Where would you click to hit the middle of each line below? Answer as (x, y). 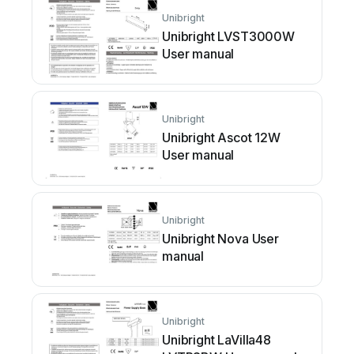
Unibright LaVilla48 (217, 340)
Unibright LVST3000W (228, 37)
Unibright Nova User (220, 239)
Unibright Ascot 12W (221, 138)
